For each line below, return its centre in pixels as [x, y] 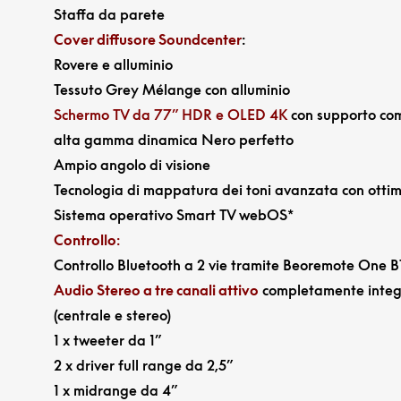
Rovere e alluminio [113, 64]
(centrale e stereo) [112, 315]
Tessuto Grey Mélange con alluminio [171, 89]
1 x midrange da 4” [115, 390]
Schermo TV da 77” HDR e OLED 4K [170, 114]
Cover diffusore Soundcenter [147, 39]
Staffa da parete [109, 14]
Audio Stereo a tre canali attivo [156, 290]
